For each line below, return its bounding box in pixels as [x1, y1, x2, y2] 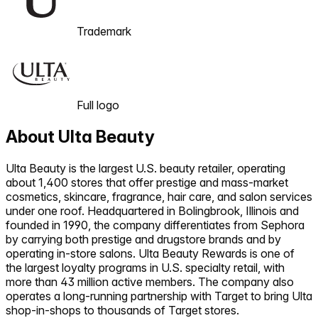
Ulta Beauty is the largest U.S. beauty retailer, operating [6, 160, 285, 175]
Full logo [77, 97, 119, 112]
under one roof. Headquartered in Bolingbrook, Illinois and [6, 203, 299, 218]
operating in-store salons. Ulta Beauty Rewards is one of [6, 246, 295, 261]
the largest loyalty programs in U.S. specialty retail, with [6, 260, 285, 275]
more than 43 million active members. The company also [6, 274, 294, 289]
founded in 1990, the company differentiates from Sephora [6, 217, 305, 232]
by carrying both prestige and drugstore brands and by [6, 231, 281, 246]
